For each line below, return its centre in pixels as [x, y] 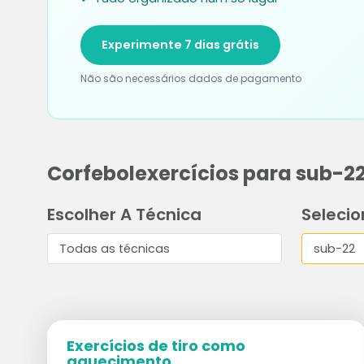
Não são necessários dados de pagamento [191, 78]
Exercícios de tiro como [156, 346]
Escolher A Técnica [124, 214]
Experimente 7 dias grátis [180, 45]
